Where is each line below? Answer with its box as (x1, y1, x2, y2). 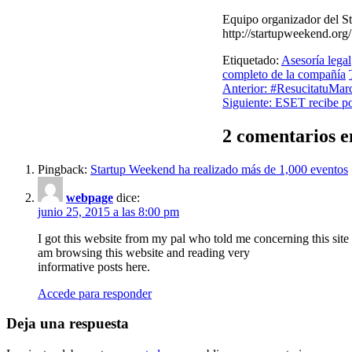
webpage (66, 190, 113, 204)
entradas (5, 123, 75, 144)
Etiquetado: (222, 53, 281, 67)
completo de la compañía (222, 67, 346, 81)
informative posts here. (38, 259, 150, 273)
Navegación (5, 80, 99, 101)
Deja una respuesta (6, 315, 129, 332)
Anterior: (222, 81, 267, 95)
